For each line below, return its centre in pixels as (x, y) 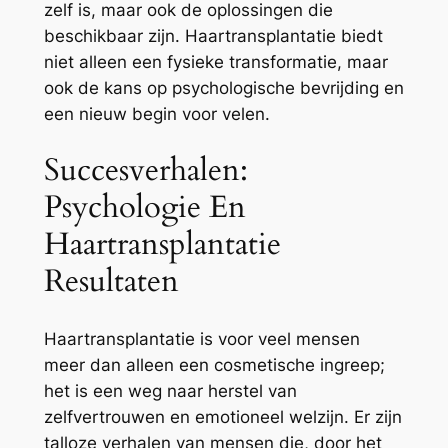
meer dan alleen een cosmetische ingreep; (214, 365)
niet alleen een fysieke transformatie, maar (215, 61)
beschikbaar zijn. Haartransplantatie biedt (213, 35)
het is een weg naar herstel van (170, 391)
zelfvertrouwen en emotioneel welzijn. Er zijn (222, 417)
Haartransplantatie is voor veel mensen (201, 339)
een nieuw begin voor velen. (156, 113)
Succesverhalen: (145, 170)
